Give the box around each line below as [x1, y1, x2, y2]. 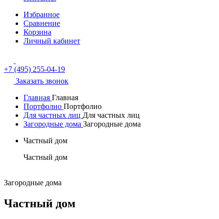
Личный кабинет [23, 37, 80, 45]
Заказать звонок [16, 77, 68, 85]
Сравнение [23, 19, 60, 27]
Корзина [23, 28, 51, 36]
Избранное [23, 10, 60, 19]
